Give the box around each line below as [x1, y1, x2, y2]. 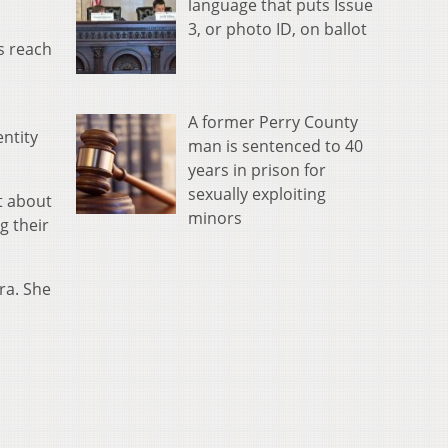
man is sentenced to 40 [188, 134, 363, 157]
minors [188, 206, 242, 229]
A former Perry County [188, 110, 358, 133]
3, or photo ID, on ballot [188, 17, 367, 40]
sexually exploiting [188, 182, 326, 205]
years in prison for [188, 158, 326, 181]
